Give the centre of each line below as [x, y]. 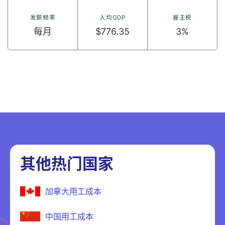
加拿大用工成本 [73, 192]
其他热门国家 [67, 164]
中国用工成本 [69, 217]
